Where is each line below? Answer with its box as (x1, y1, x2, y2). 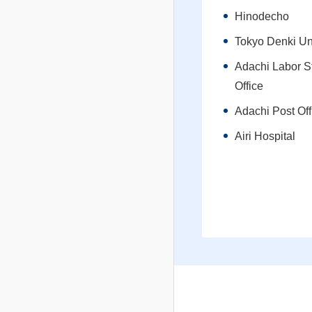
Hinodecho (235, 10, 289, 23)
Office (235, 80, 263, 93)
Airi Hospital (235, 130, 295, 143)
